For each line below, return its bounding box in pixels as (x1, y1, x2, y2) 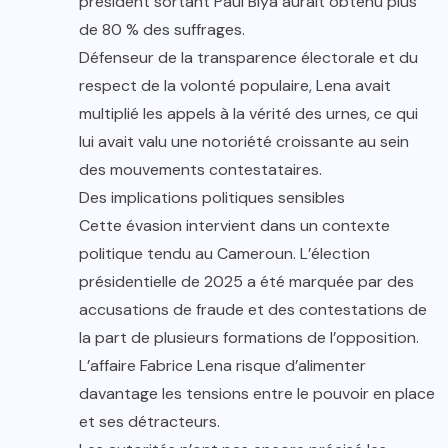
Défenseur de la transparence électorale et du (79, 47, 418, 69)
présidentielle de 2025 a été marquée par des (79, 271, 414, 293)
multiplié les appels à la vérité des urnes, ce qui (79, 103, 418, 125)
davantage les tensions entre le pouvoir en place (79, 383, 435, 405)
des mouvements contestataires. (79, 159, 322, 181)
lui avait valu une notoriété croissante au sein (79, 131, 409, 153)
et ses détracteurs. (79, 411, 220, 433)
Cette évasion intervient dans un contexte (79, 215, 390, 237)
